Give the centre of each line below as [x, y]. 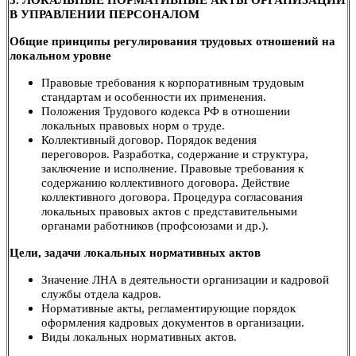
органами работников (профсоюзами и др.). [155, 225]
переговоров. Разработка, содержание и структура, [175, 154]
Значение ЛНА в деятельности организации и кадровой [185, 279]
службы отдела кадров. [101, 294]
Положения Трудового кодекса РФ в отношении [166, 111]
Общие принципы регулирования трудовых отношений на [172, 41]
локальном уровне [60, 55]
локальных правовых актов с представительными [169, 211]
